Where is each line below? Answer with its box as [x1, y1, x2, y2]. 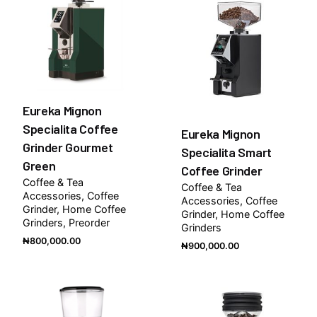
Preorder [69, 217, 110, 229]
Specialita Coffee [23, 121, 118, 137]
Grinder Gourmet [23, 139, 113, 156]
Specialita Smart [181, 144, 272, 161]
